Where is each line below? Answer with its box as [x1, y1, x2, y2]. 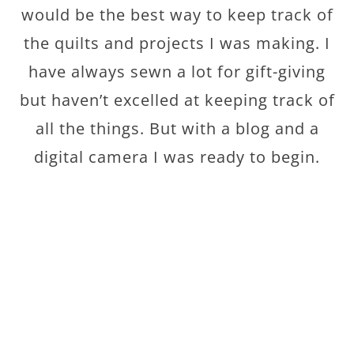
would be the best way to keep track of [21, 4, 333, 25]
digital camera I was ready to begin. [34, 146, 320, 168]
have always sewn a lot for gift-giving [28, 61, 326, 82]
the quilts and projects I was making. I [24, 32, 330, 54]
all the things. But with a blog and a [35, 118, 319, 139]
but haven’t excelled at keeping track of [19, 89, 335, 111]
